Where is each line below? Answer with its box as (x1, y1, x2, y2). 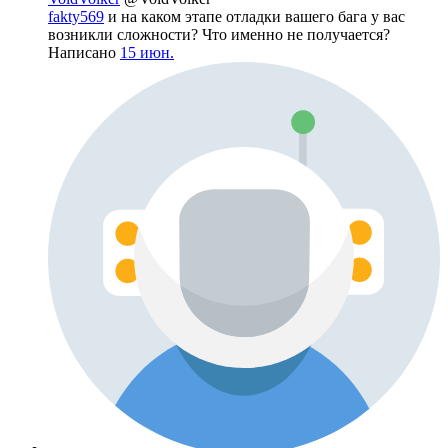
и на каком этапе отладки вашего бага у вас (104, 8, 405, 26)
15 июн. (120, 44, 174, 62)
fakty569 (48, 8, 104, 26)
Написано (48, 44, 120, 62)
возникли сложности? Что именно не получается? (48, 26, 390, 44)
